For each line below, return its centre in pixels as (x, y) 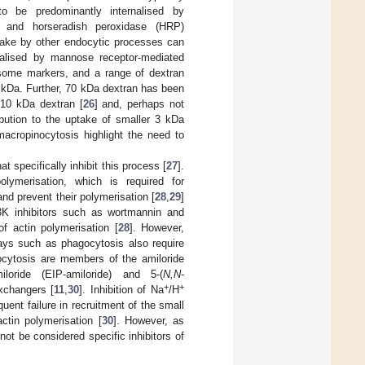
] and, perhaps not (139, 103)
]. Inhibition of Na (122, 289)
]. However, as (148, 320)
